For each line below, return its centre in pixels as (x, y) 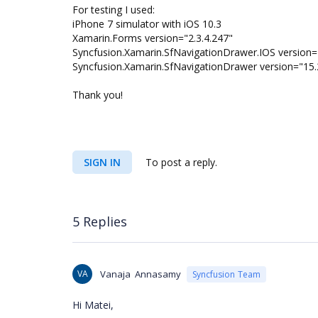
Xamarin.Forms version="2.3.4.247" (153, 38)
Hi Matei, (93, 305)
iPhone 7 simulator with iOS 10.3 (147, 24)
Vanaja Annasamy (141, 274)
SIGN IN (102, 162)
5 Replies (100, 221)
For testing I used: (114, 10)
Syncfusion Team (226, 274)
